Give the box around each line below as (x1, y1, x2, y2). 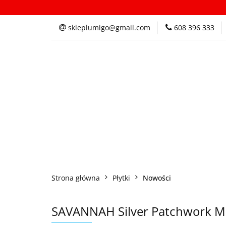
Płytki (112, 173, 130, 183)
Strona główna (51, 173, 100, 183)
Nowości (143, 173, 171, 183)
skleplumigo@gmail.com (68, 23, 150, 32)
